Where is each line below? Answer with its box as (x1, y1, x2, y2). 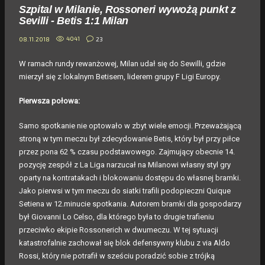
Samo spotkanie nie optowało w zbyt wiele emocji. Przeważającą (19, 121, 241, 130)
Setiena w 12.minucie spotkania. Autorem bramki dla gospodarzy (19, 199, 241, 208)
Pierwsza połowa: (19, 96, 80, 106)
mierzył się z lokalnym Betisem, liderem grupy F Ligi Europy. (19, 72, 221, 81)
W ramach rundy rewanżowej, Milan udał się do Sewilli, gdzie (19, 59, 225, 68)
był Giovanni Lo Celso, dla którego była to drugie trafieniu (19, 212, 214, 221)
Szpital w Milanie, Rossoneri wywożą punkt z (19, 4, 236, 15)
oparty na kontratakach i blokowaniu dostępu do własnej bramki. (19, 173, 241, 182)
